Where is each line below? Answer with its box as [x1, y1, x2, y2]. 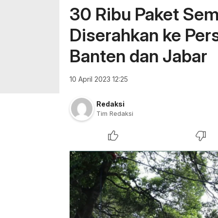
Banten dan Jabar [70, 45, 207, 67]
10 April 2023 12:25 [70, 75, 128, 83]
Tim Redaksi [96, 109, 133, 117]
